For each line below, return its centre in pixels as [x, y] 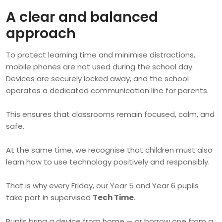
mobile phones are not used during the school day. [100, 67]
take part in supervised [49, 198]
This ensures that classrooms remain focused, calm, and [110, 114]
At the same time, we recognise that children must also [109, 150]
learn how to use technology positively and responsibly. [108, 162]
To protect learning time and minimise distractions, [101, 55]
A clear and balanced [82, 17]
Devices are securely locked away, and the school [97, 79]
